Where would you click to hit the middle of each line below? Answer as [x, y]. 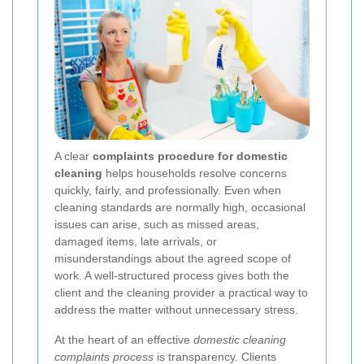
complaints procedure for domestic [190, 156]
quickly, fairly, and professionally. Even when [168, 191]
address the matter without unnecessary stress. [176, 310]
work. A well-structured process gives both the [172, 276]
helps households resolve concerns [195, 173]
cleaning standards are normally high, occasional [180, 208]
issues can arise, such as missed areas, [157, 225]
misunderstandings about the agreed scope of [173, 259]
